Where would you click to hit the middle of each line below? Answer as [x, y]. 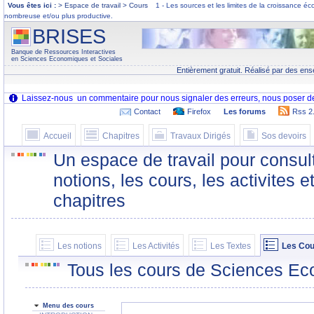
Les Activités [156, 246]
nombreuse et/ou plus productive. [60, 16]
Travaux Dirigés [200, 136]
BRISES [69, 36]
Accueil [57, 136]
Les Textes [231, 246]
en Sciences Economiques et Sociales [67, 59]
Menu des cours [68, 306]
